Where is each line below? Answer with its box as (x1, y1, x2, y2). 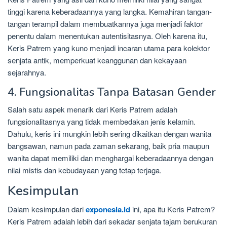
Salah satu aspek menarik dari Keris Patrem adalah (8, 104, 177, 115)
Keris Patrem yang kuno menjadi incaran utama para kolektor (8, 43, 210, 54)
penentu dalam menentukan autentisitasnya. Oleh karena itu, (8, 30, 207, 42)
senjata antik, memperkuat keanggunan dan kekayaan (8, 55, 186, 66)
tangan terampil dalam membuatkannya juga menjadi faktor (8, 18, 203, 29)
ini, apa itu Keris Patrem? (130, 204, 215, 215)
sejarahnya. (8, 67, 46, 78)
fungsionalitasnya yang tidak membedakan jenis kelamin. (8, 116, 196, 127)
